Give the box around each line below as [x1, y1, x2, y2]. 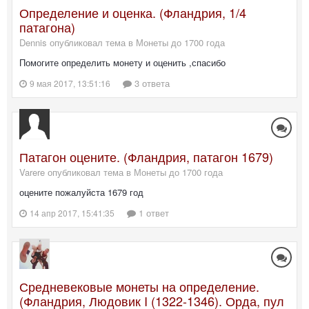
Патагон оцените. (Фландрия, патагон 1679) [19, 148, 273, 166]
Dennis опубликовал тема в [19, 36, 136, 50]
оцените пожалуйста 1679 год [19, 186, 143, 199]
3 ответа [132, 77, 170, 90]
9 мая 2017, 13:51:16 [30, 77, 110, 90]
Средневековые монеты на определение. [19, 277, 259, 296]
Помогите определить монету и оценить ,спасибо [19, 56, 226, 70]
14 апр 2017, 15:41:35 [30, 207, 114, 219]
